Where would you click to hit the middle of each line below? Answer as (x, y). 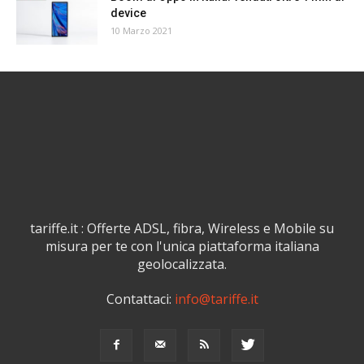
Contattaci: (140, 299)
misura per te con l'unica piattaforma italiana (182, 247)
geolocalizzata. (182, 264)
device (128, 13)
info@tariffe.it (216, 299)
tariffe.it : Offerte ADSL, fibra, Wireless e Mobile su (182, 229)
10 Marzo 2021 (141, 31)
